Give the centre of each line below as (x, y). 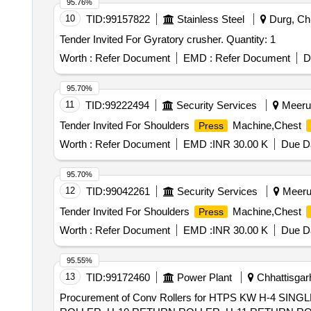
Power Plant (204, 277)
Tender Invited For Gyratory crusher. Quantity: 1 (251, 39)
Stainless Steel (210, 19)
